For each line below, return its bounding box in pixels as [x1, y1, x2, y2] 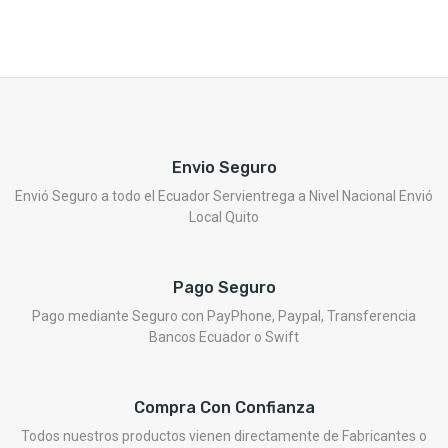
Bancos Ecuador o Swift [149, 329, 299, 345]
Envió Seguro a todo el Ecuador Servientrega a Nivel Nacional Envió [15, 188, 433, 204]
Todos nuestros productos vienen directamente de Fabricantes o [21, 428, 427, 444]
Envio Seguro [171, 158, 277, 177]
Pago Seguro [172, 278, 276, 297]
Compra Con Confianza [133, 398, 315, 417]
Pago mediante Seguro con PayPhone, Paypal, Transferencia [32, 308, 416, 324]
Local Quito [189, 209, 259, 225]
